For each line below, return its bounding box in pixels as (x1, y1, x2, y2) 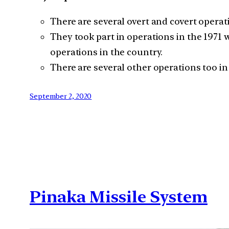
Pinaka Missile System (30, 187, 208, 207)
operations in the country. (50, 47, 163, 58)
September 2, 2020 (30, 92, 92, 101)
